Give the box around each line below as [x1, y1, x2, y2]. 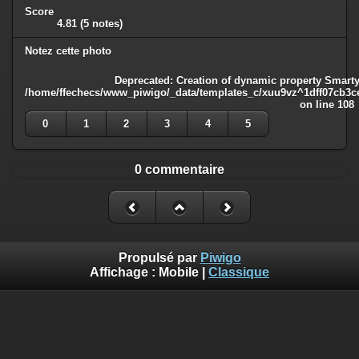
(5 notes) [80, 18, 123, 30]
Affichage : [90, 264, 159, 279]
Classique [208, 264, 269, 279]
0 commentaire [135, 163, 224, 177]
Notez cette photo [25, 45, 111, 58]
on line [299, 98, 337, 111]
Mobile [159, 264, 199, 279]
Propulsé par [118, 250, 200, 264]
